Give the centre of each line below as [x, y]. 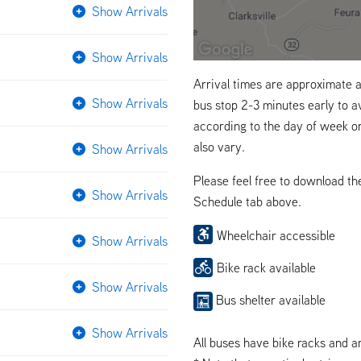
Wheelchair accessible [276, 235]
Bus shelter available [269, 299]
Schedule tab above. [247, 201]
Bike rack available [266, 267]
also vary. [219, 146]
